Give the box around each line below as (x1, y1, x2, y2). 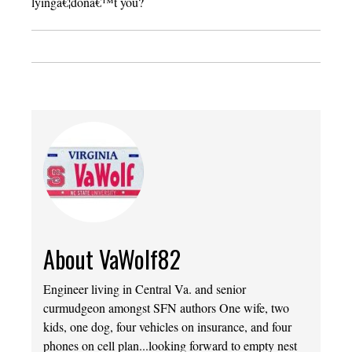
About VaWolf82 (43, 240, 181, 277)
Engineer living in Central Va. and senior (43, 280, 246, 297)
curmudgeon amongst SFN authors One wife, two (43, 299, 289, 316)
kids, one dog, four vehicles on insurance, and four (43, 317, 291, 335)
